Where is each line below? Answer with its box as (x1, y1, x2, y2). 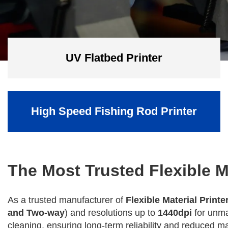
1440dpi (158, 208, 192, 218)
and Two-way (8, 208, 65, 218)
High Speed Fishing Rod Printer (31, 105, 197, 118)
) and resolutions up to (65, 208, 158, 218)
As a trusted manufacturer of (8, 195, 126, 205)
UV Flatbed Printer (66, 51, 162, 64)
